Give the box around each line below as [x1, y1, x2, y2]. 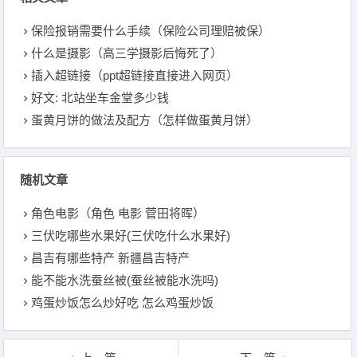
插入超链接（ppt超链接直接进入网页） [31, 69, 239, 82]
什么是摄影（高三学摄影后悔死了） [31, 46, 223, 60]
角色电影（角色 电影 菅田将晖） [31, 206, 206, 220]
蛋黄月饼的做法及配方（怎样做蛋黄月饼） [31, 113, 259, 127]
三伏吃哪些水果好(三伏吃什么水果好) [31, 229, 231, 242]
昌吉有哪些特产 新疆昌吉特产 [31, 251, 190, 265]
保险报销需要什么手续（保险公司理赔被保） [31, 24, 271, 37]
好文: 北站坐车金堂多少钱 [31, 91, 170, 104]
